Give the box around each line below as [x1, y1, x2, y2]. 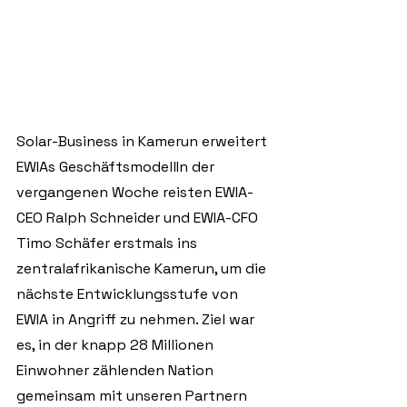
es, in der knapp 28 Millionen [16, 335, 217, 354]
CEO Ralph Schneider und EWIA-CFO [16, 208, 262, 227]
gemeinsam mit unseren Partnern [16, 386, 251, 405]
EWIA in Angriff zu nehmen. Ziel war [16, 310, 258, 329]
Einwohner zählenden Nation [16, 361, 217, 380]
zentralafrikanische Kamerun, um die [16, 259, 270, 278]
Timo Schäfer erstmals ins [16, 233, 201, 253]
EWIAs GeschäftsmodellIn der [16, 157, 218, 176]
